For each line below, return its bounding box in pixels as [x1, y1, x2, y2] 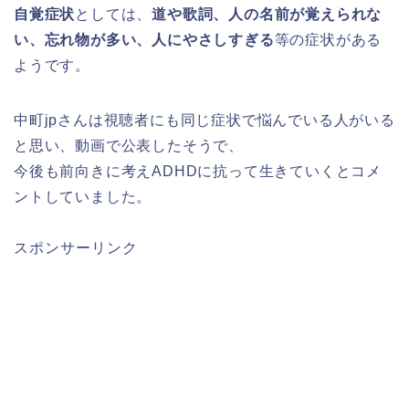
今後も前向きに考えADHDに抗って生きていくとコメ [14, 163, 382, 179]
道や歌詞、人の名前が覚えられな [152, 5, 383, 22]
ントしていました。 [14, 188, 152, 204]
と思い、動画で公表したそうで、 [14, 137, 244, 153]
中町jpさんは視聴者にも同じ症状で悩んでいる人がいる [14, 111, 395, 128]
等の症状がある [274, 31, 383, 47]
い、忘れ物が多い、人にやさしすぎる [14, 31, 275, 47]
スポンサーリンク [14, 239, 138, 256]
